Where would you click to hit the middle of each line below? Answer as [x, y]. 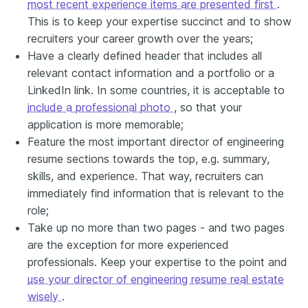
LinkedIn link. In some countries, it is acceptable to [156, 90]
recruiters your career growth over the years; [140, 38]
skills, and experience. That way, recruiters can [145, 176]
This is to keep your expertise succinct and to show [159, 21]
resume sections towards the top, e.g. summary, [148, 158]
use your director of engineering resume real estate [156, 279]
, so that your [208, 107]
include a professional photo [101, 107]
